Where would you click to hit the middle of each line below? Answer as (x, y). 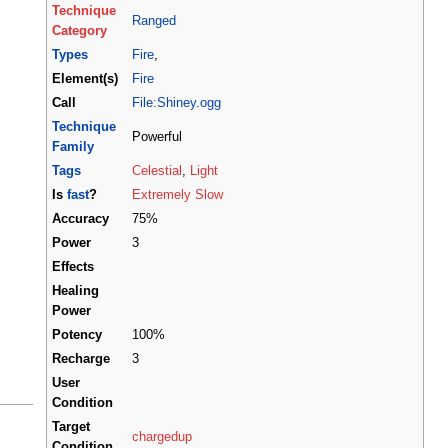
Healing (75, 290)
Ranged (154, 20)
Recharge (81, 358)
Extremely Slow (177, 194)
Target (71, 426)
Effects (73, 266)
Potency (77, 334)
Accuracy (80, 218)
